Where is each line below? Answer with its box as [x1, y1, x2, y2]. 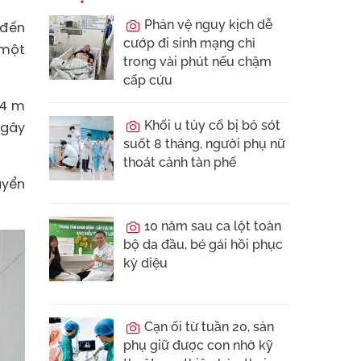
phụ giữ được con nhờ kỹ [123, 338, 273, 353]
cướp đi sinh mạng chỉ [123, 35, 255, 51]
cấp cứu [123, 73, 172, 88]
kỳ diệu [123, 255, 168, 271]
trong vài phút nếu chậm [123, 54, 272, 69]
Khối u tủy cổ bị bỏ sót [141, 118, 280, 133]
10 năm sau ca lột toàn [141, 218, 281, 234]
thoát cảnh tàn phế [123, 155, 236, 170]
